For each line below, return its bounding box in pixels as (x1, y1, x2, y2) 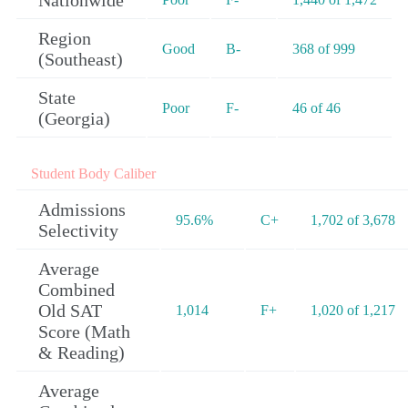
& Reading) (38, 342, 125, 363)
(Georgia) (38, 108, 110, 129)
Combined (38, 280, 115, 301)
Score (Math (38, 321, 130, 342)
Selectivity (38, 220, 118, 241)
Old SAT (38, 301, 102, 321)
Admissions (38, 199, 126, 220)
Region (38, 28, 91, 49)
